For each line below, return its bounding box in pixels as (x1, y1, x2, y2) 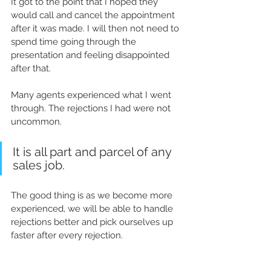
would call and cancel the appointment (11, 10, 177, 21)
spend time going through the (11, 36, 139, 48)
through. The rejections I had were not (11, 103, 173, 114)
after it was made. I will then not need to (11, 23, 181, 34)
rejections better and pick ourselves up (11, 217, 175, 228)
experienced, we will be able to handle (11, 203, 175, 215)
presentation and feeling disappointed (11, 50, 172, 61)
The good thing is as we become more (11, 190, 175, 201)
